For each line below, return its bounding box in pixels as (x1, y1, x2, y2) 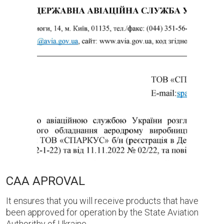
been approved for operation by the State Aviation (6, 206, 198, 217)
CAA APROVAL (6, 173, 85, 188)
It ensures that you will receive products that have (6, 195, 198, 206)
